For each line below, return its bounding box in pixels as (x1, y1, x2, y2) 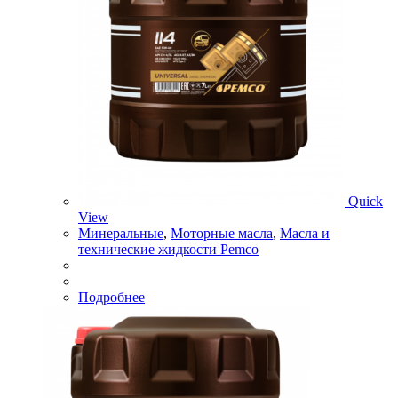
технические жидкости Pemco (78, 241, 259, 257)
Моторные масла (171, 225, 273, 241)
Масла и (280, 225, 330, 241)
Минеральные (78, 225, 163, 241)
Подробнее (78, 289, 145, 305)
